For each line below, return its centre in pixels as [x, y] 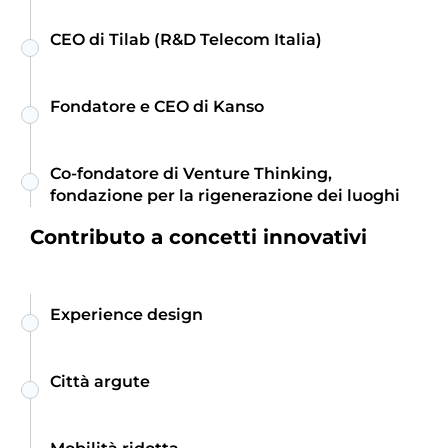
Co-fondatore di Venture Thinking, [191, 174]
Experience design [126, 315]
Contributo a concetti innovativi [198, 237]
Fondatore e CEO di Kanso [157, 107]
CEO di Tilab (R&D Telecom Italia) [186, 40]
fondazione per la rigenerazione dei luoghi [225, 196]
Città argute [100, 382]
